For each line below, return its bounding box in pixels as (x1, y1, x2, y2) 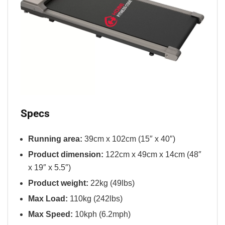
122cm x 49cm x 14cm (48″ (103, 150, 201, 159)
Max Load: (28, 194, 68, 203)
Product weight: (28, 178, 88, 187)
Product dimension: (28, 150, 103, 159)
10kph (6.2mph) (73, 209, 131, 218)
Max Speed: (28, 209, 73, 218)
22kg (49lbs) (88, 178, 135, 187)
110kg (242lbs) (68, 194, 123, 203)
